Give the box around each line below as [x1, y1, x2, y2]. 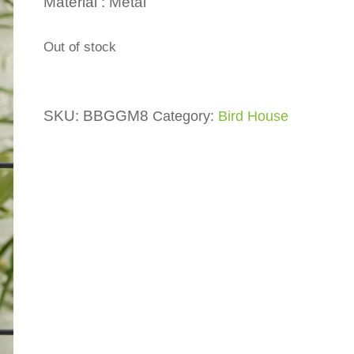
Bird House [217, 108, 288, 125]
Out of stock [43, 38, 116, 55]
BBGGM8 [82, 107, 149, 125]
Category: [152, 108, 218, 125]
